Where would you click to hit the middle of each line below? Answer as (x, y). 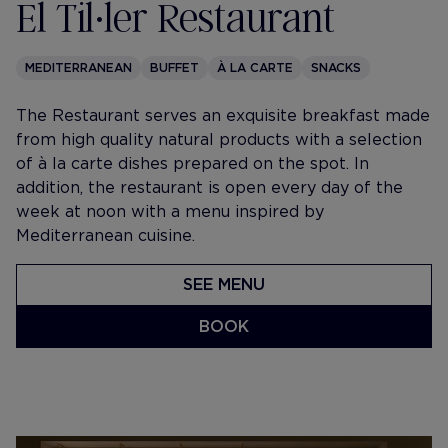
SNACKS (336, 67)
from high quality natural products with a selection (219, 139)
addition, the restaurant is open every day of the (209, 187)
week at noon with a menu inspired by (170, 211)
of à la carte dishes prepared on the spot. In (192, 163)
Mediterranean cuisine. (105, 235)
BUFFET (174, 67)
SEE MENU (224, 284)
